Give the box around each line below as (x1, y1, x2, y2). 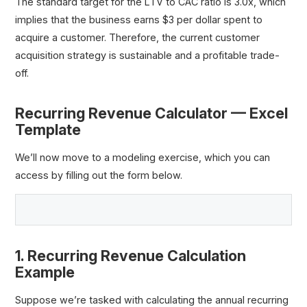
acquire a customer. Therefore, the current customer (15, 32, 260, 44)
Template (15, 120, 82, 138)
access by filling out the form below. (15, 169, 183, 182)
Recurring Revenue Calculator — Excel (15, 103, 288, 122)
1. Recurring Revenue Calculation (15, 247, 247, 265)
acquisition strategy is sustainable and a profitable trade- (15, 49, 280, 62)
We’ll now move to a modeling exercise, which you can (15, 151, 271, 164)
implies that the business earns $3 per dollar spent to (15, 14, 263, 26)
